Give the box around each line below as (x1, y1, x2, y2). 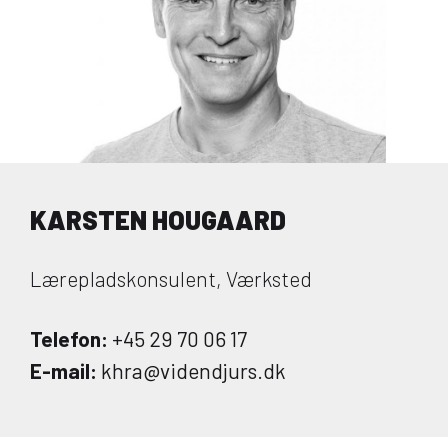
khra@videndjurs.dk (97, 358, 286, 383)
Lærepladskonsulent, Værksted (30, 266, 312, 291)
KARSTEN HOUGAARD (30, 204, 286, 235)
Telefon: (30, 326, 108, 351)
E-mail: (30, 358, 97, 383)
